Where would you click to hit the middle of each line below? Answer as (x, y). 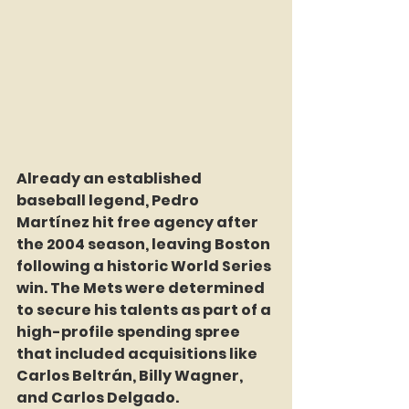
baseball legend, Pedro (109, 200)
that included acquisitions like (138, 353)
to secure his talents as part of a (145, 309)
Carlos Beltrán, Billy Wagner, (131, 375)
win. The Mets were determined (142, 288)
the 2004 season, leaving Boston (145, 244)
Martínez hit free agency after (139, 222)
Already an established (110, 178)
